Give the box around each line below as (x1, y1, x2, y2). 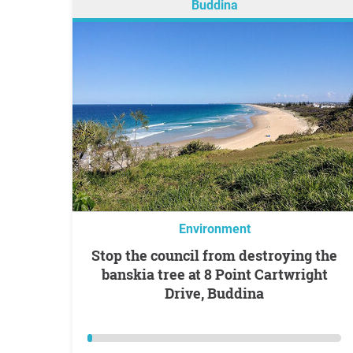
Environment (178, 221, 251, 236)
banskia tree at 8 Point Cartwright (101, 265, 328, 284)
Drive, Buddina (165, 284, 264, 303)
